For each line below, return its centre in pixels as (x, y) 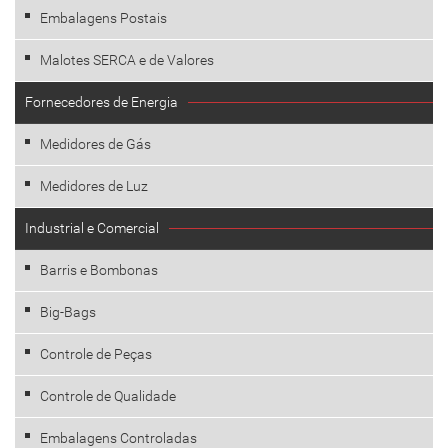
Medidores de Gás (95, 144)
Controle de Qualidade (108, 396)
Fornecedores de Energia (101, 102)
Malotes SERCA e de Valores (127, 60)
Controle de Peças (96, 354)
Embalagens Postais (103, 18)
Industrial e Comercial (92, 228)
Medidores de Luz (94, 186)
